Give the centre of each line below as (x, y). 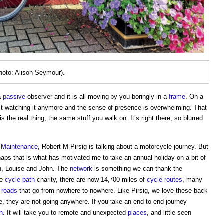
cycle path (20, 179)
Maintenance (19, 147)
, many (192, 179)
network (81, 168)
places (137, 212)
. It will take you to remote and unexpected (65, 212)
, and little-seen (169, 212)
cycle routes (165, 179)
